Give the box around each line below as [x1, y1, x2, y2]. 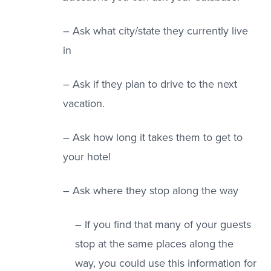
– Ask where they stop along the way [63, 183, 238, 199]
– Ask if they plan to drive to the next [63, 76, 237, 93]
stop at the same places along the [75, 236, 233, 252]
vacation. [63, 96, 105, 112]
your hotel [63, 149, 114, 165]
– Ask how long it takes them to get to [63, 129, 243, 146]
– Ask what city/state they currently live [63, 23, 248, 39]
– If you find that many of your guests [75, 217, 251, 233]
